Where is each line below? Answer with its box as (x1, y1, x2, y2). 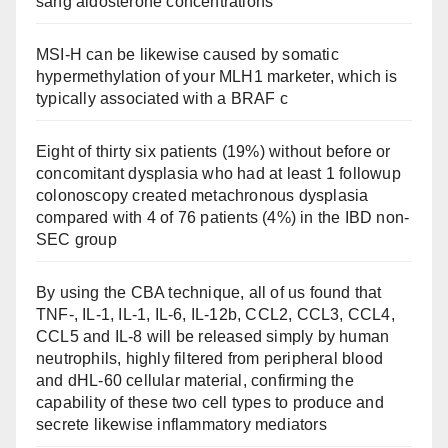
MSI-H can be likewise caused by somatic (36, 46, 339, 63)
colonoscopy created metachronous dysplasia (36, 187, 369, 204)
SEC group (36, 231, 117, 248)
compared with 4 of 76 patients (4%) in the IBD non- (36, 209, 410, 226)
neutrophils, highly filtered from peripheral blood (36, 350, 384, 367)
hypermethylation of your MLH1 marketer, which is (36, 68, 398, 85)
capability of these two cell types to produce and (36, 394, 384, 411)
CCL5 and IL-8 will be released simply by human (36, 328, 390, 345)
